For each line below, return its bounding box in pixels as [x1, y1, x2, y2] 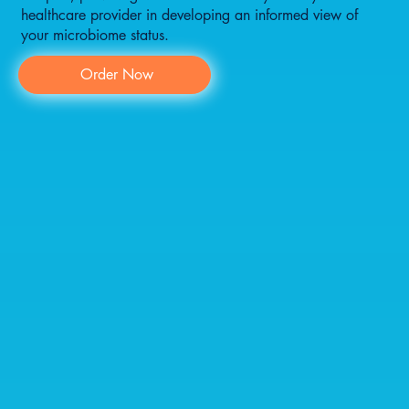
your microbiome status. [20, 26, 169, 46]
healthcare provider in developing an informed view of [20, 5, 358, 26]
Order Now [79, 65, 153, 85]
